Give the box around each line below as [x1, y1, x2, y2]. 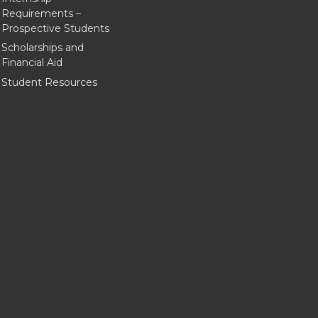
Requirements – [1, 6, 81, 20]
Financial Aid [1, 55, 62, 69]
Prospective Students [1, 21, 109, 35]
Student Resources [1, 76, 97, 89]
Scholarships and [1, 40, 84, 54]
